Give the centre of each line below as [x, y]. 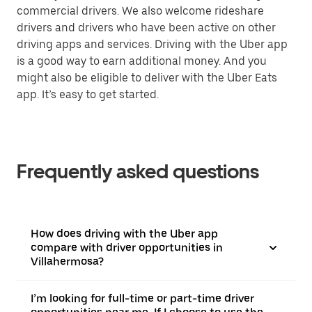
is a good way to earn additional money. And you [142, 61]
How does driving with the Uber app [124, 234]
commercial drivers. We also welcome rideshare [140, 11]
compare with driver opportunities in [127, 248]
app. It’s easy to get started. [88, 94]
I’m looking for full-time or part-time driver [142, 298]
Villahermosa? [67, 262]
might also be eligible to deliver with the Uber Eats [147, 78]
